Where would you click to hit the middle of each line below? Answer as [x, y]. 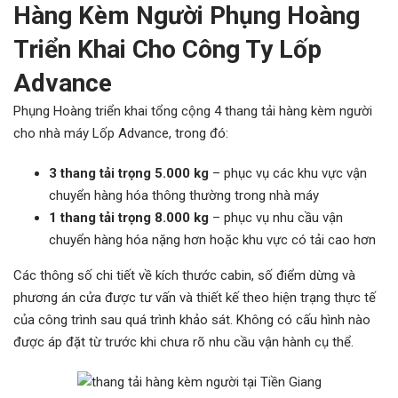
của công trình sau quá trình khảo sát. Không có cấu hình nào [192, 320]
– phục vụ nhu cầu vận [278, 218]
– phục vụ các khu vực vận [288, 173]
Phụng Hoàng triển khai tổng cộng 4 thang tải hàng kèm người [193, 111]
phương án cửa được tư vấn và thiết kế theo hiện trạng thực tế [195, 298]
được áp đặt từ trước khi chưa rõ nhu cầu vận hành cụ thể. [183, 342]
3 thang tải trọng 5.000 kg [129, 173]
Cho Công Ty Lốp [227, 49]
